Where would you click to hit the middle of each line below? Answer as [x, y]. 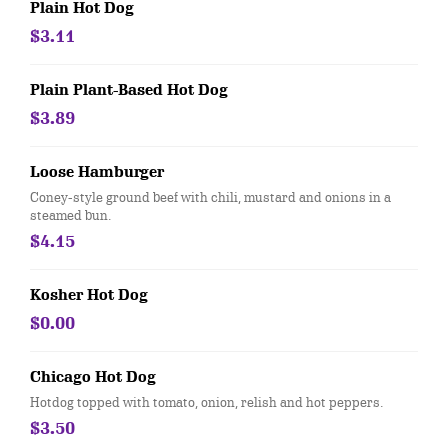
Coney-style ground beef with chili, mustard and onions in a [210, 197]
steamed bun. [70, 215]
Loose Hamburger [97, 172]
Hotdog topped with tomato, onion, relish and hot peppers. [206, 402]
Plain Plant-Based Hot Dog [129, 90]
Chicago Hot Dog [93, 377]
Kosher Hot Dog [89, 295]
